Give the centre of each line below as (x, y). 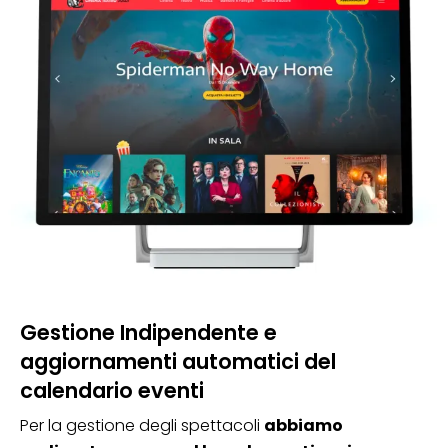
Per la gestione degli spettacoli (142, 426)
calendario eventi (112, 391)
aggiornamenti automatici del (178, 362)
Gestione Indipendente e (148, 333)
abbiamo (303, 426)
